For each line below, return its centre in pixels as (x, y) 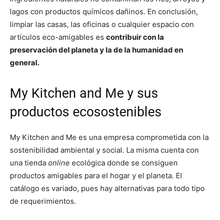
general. (25, 63)
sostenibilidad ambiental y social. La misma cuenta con (104, 150)
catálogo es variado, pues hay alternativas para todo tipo (107, 189)
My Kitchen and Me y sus (84, 94)
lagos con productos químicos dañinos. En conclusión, (104, 12)
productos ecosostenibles (86, 112)
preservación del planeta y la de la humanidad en (96, 50)
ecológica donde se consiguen (124, 163)
